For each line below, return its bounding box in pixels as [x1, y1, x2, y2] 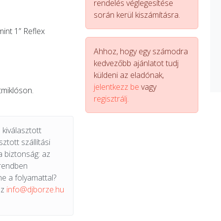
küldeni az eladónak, [93, 70, 164, 80]
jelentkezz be [93, 81, 139, 92]
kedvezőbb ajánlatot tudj [93, 58, 179, 69]
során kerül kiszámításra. [93, 9, 180, 20]
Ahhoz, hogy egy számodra [93, 46, 188, 57]
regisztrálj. [93, 93, 129, 104]
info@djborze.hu [6, 184, 64, 195]
